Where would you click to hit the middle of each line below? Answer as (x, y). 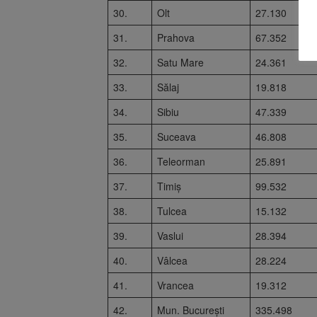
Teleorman (181, 161)
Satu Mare (180, 62)
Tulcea (172, 211)
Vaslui (170, 235)
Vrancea (175, 285)
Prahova (176, 37)
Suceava (177, 136)
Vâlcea (172, 260)
